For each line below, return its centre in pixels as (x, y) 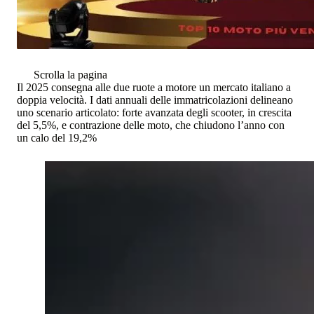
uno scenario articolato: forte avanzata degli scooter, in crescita (154, 113)
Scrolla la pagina (70, 75)
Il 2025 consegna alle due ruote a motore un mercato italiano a (154, 88)
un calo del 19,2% (57, 138)
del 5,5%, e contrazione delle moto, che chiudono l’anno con (151, 125)
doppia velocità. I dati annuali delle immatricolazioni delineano (155, 100)
